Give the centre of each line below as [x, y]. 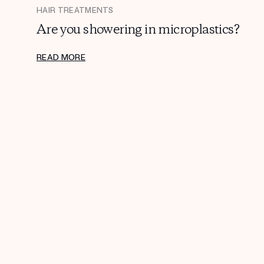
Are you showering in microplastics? [138, 30]
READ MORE [61, 58]
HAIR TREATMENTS [75, 11]
